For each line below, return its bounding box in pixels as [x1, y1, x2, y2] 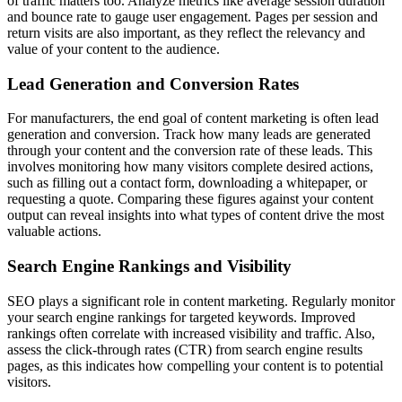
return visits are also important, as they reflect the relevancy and [7, 24, 365, 40]
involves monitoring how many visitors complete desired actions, [7, 159, 373, 175]
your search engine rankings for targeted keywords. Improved [7, 309, 355, 325]
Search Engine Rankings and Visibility [7, 256, 292, 275]
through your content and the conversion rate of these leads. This [7, 143, 372, 159]
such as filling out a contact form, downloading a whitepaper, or [7, 175, 367, 191]
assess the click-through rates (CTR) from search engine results [7, 341, 363, 357]
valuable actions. [7, 223, 101, 240]
